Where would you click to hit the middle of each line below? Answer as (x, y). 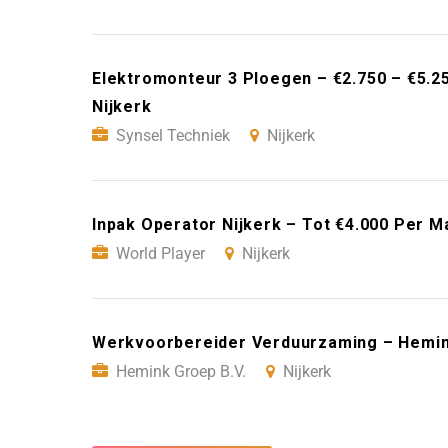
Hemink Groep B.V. (181, 371)
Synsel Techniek (173, 135)
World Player (160, 253)
